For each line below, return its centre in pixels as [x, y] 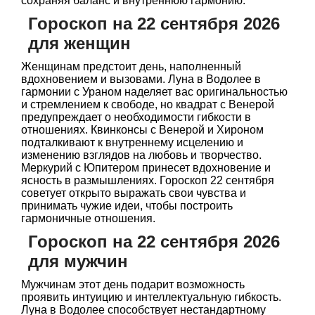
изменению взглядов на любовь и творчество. [141, 155]
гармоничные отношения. [88, 218]
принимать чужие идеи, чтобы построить [127, 206]
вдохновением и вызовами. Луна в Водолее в [141, 79]
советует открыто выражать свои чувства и [134, 193]
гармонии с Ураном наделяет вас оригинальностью [154, 92]
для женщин [79, 43]
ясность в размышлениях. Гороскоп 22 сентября [148, 180]
